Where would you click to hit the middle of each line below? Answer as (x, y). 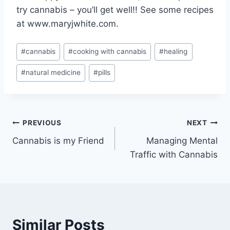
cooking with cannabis (110, 52)
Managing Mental (182, 140)
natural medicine (53, 73)
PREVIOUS (42, 123)
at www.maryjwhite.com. (68, 24)
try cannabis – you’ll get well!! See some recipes (115, 10)
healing (176, 52)
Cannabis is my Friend (58, 140)
